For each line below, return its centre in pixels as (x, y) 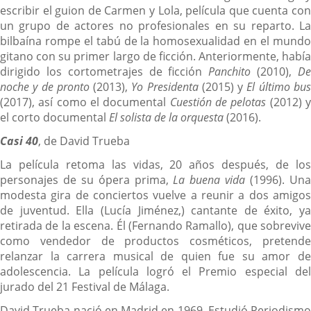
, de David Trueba (84, 141)
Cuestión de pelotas (218, 102)
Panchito (230, 71)
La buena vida (209, 179)
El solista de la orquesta (166, 117)
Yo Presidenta (165, 86)
